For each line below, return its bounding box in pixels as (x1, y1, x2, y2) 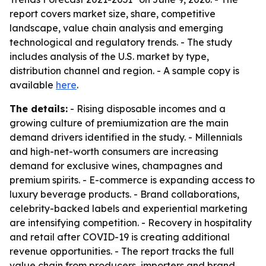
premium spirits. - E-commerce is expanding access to (9, 174, 255, 186)
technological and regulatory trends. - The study (9, 36, 232, 48)
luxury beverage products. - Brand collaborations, (9, 188, 239, 200)
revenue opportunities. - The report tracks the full (9, 245, 234, 257)
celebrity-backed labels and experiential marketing (9, 202, 248, 214)
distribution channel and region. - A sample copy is (9, 65, 239, 77)
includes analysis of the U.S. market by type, (9, 50, 209, 62)
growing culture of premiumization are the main (9, 117, 229, 129)
